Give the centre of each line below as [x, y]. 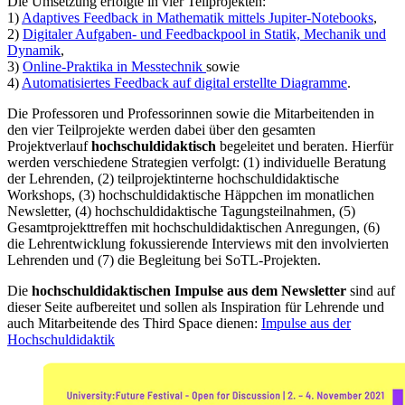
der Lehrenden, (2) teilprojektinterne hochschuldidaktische [173, 178]
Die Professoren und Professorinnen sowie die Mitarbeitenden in [191, 113]
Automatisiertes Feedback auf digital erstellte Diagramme [184, 82]
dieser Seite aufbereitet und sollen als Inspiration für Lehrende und [196, 306]
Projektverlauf [49, 146]
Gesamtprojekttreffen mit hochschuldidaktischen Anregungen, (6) [193, 227]
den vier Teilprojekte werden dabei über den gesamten [161, 129]
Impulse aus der [306, 323]
